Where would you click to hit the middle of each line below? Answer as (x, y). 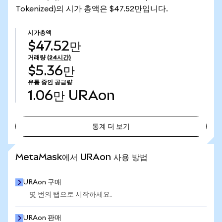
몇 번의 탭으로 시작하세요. (71, 195)
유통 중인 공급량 (50, 82)
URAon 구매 (42, 182)
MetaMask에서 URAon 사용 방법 (82, 157)
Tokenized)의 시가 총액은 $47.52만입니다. (92, 9)
